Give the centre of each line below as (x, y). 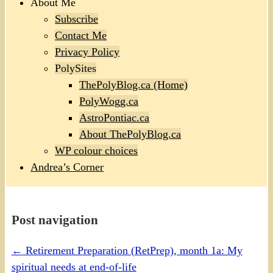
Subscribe (77, 19)
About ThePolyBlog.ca (130, 134)
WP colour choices (97, 151)
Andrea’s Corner (67, 167)
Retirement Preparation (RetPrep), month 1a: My (132, 251)
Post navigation (55, 220)
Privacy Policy (87, 52)
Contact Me (81, 36)
